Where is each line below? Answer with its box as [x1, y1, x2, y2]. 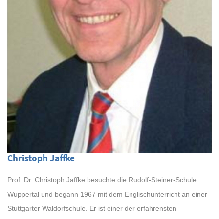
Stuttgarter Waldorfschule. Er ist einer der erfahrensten [7, 204, 176, 213]
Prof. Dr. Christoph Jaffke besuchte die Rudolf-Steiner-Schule [7, 176, 197, 184]
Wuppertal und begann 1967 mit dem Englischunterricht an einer [7, 190, 207, 198]
